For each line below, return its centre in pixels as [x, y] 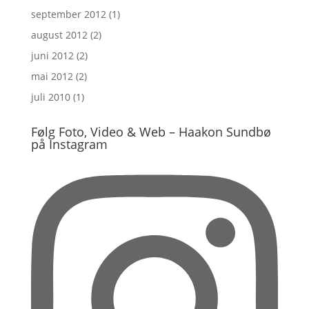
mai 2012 [52, 76]
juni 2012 [52, 56]
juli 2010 [50, 97]
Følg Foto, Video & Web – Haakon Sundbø [151, 132]
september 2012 [68, 14]
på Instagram [69, 144]
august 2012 [59, 35]
